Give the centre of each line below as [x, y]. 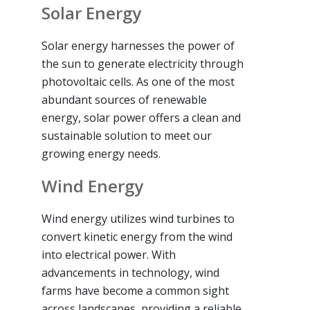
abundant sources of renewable [124, 99]
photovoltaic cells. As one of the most [138, 81]
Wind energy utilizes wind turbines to [138, 218]
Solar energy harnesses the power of [138, 45]
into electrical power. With [109, 254]
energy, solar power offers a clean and [141, 117]
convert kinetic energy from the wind [137, 236]
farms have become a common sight [135, 290]
